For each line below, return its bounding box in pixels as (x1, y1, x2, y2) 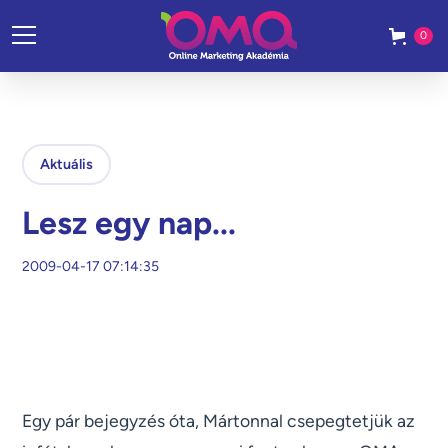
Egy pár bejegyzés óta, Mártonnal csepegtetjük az (22, 410, 416, 432)
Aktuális (40, 155, 94, 173)
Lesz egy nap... (22, 204, 237, 243)
